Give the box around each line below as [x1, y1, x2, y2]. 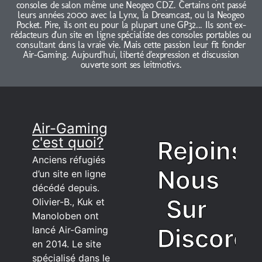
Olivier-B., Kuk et [32, 195, 105, 208]
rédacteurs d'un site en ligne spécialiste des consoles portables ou [11, 29, 251, 40]
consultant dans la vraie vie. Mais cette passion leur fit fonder [16, 39, 246, 50]
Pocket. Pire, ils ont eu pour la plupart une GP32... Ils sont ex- [16, 19, 246, 30]
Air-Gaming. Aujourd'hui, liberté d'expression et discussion [22, 49, 240, 60]
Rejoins [157, 135, 244, 166]
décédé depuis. [32, 181, 99, 194]
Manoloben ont [32, 209, 99, 222]
